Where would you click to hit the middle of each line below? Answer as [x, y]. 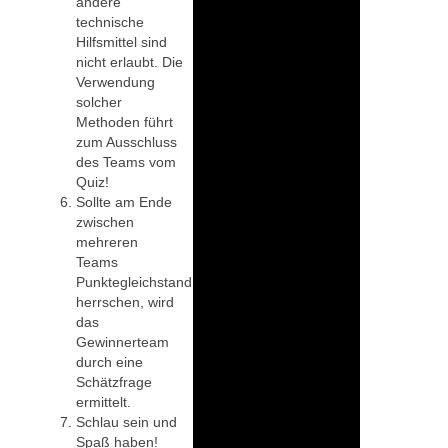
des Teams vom [126, 161]
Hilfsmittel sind [121, 41]
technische [110, 21]
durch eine [109, 361]
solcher [99, 101]
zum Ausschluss [126, 141]
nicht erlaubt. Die [129, 61]
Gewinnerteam [122, 341]
